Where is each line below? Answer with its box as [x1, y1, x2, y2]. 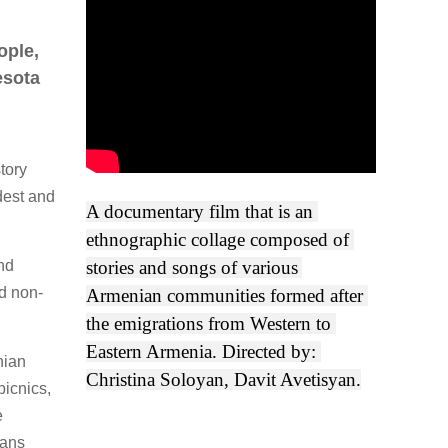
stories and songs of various [86, 257, 298, 278]
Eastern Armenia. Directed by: [86, 341, 316, 362]
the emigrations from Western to [86, 313, 331, 334]
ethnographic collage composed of [86, 229, 349, 250]
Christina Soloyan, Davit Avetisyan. [86, 369, 361, 390]
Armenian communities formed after [86, 285, 363, 306]
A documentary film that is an [86, 201, 313, 222]
